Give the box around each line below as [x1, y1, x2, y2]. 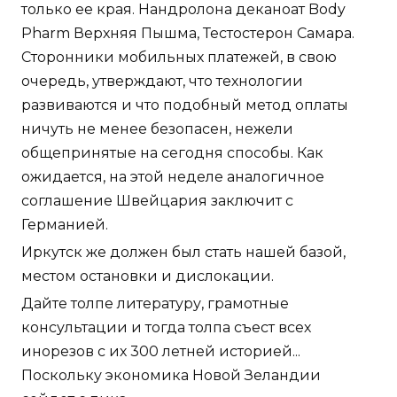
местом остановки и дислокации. [21, 268, 274, 285]
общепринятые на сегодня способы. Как [21, 144, 323, 162]
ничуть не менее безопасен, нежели [21, 121, 293, 138]
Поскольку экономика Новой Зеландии [21, 367, 321, 385]
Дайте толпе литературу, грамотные [21, 295, 289, 313]
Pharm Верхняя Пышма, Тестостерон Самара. [21, 25, 354, 43]
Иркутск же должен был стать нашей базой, [21, 244, 346, 261]
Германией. [21, 216, 108, 234]
